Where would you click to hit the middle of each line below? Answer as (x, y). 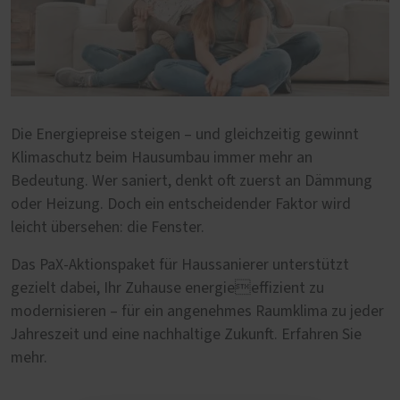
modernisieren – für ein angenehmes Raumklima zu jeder (197, 312)
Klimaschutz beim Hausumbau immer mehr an (162, 158)
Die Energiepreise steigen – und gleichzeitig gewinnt (185, 135)
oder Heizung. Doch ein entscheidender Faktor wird (181, 205)
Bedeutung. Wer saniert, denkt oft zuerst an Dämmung (192, 182)
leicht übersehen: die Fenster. (108, 228)
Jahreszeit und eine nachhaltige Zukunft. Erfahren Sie (186, 335)
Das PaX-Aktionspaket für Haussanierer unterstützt (180, 266)
